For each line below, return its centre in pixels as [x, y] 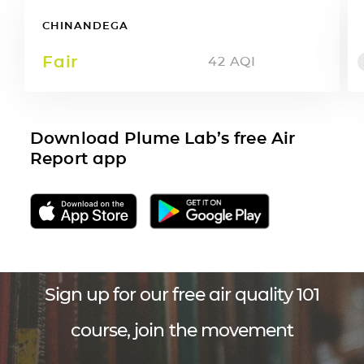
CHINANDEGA [85, 25]
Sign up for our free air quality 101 [182, 294]
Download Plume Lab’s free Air [162, 138]
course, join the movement [182, 330]
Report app [78, 158]
